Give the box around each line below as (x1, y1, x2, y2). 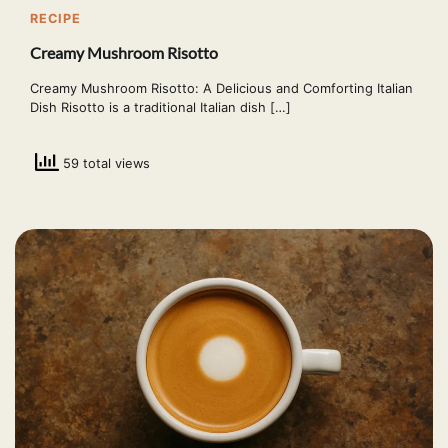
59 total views (59, 154, 150, 171)
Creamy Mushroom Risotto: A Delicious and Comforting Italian (30, 79, 413, 96)
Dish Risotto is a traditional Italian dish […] (30, 98, 291, 115)
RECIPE (30, 11, 81, 27)
